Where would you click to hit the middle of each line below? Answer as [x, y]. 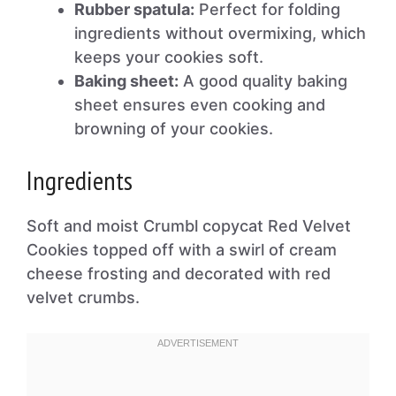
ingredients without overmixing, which [220, 33]
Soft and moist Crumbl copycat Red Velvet [189, 226]
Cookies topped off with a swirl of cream [182, 250]
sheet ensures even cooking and [200, 105]
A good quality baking [263, 81]
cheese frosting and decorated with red [179, 274]
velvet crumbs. [83, 297]
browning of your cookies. [174, 129]
